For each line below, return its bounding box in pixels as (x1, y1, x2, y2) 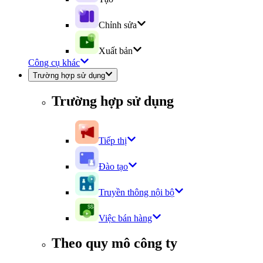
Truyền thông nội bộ (99, 187, 174, 198)
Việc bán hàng (99, 213, 152, 224)
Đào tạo (99, 161, 128, 172)
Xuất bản (99, 46, 133, 56)
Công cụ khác (28, 58, 80, 68)
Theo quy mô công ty (52, 235, 177, 251)
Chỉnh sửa (99, 20, 137, 31)
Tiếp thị (99, 136, 127, 146)
